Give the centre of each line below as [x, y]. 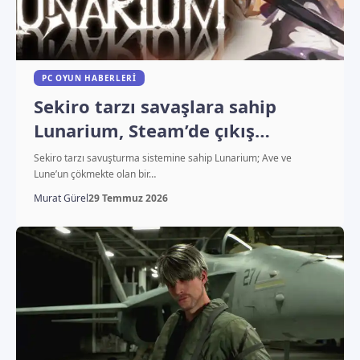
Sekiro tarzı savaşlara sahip [155, 106]
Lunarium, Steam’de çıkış [144, 130]
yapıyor [67, 154]
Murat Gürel [61, 198]
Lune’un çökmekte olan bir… [94, 174]
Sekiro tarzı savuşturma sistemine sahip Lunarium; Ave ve [162, 157]
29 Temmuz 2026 [128, 198]
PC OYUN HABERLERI [89, 78]
